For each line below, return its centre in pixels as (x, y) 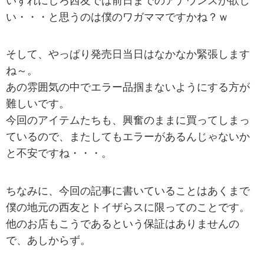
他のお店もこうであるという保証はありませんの (123, 224)
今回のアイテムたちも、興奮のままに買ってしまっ (128, 121)
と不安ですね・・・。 (59, 154)
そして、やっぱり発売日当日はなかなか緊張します (128, 55)
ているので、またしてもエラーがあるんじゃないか (128, 137)
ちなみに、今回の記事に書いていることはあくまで (128, 191)
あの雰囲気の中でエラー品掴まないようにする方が (128, 88)
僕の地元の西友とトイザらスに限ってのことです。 (128, 207)
